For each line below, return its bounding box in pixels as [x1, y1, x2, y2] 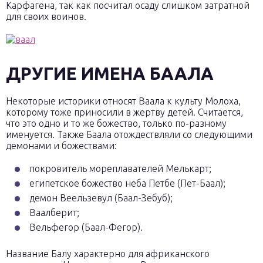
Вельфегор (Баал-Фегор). [29, 222, 143, 232]
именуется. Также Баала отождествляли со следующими [6, 129, 252, 140]
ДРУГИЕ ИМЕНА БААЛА [6, 63, 214, 83]
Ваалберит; [29, 207, 79, 218]
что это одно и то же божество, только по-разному [6, 118, 227, 129]
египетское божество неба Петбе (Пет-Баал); [29, 178, 225, 188]
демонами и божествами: [6, 140, 117, 151]
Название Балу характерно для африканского [6, 248, 210, 259]
